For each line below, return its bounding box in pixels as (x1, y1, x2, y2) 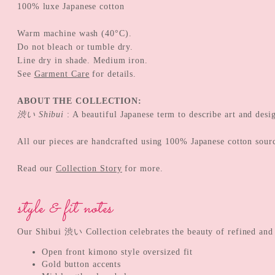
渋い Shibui (17, 109, 64, 119)
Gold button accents (42, 259, 122, 269)
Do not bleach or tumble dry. (17, 42, 134, 52)
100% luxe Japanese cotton (17, 1, 125, 11)
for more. (122, 163, 163, 173)
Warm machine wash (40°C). (17, 28, 132, 38)
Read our (17, 163, 56, 173)
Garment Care (34, 69, 90, 79)
